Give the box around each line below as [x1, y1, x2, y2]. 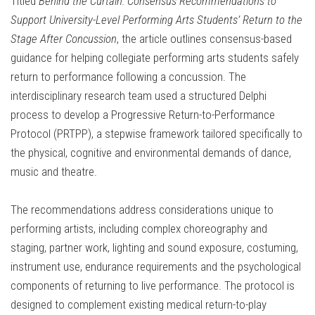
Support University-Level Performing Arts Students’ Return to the [11, 13, 302, 27]
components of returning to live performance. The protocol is [11, 278, 295, 293]
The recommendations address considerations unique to [11, 202, 274, 217]
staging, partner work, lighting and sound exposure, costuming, [11, 240, 298, 255]
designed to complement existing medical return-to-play [11, 297, 266, 312]
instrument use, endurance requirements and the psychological [11, 259, 301, 274]
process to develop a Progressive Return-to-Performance [11, 108, 275, 122]
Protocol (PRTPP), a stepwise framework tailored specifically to [11, 127, 302, 141]
